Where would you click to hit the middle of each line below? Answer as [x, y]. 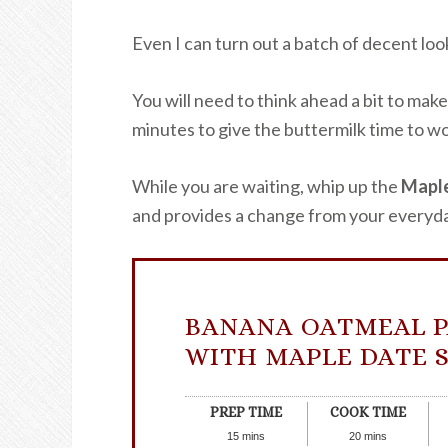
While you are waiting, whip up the [266, 186]
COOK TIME [367, 412]
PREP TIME [245, 412]
